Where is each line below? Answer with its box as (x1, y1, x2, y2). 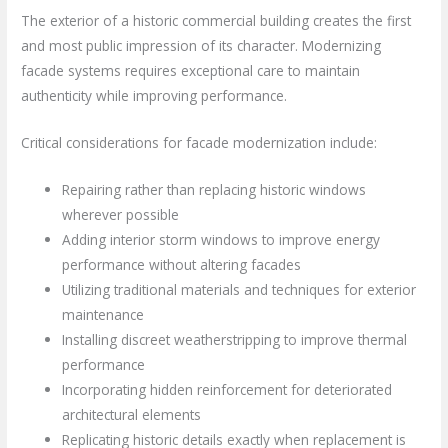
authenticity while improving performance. (21, 85, 288, 105)
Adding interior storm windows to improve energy (62, 229, 381, 249)
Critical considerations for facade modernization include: (21, 132, 378, 152)
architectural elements (62, 404, 202, 424)
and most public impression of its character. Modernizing (21, 35, 382, 55)
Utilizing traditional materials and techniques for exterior (62, 279, 417, 299)
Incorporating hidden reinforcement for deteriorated (62, 379, 393, 399)
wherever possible (62, 204, 180, 224)
